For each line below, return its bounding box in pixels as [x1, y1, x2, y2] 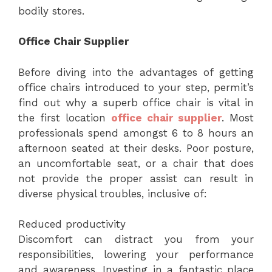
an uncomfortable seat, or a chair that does [18, 157, 254, 169]
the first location [18, 111, 106, 124]
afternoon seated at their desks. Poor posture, [18, 141, 254, 154]
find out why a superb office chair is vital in [18, 96, 254, 109]
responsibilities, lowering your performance [18, 248, 254, 261]
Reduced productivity [18, 218, 126, 231]
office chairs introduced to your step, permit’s [18, 81, 254, 93]
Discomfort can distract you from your [18, 233, 254, 246]
